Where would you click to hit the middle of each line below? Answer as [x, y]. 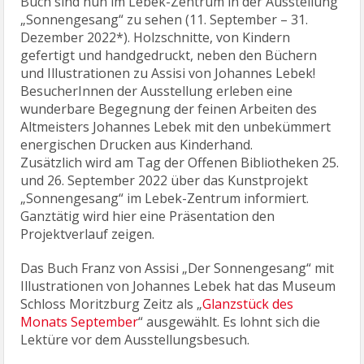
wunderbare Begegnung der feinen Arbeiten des [169, 109]
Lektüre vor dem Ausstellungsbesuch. [135, 340]
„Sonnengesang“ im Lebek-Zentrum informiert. [165, 199]
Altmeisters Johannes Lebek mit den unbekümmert [176, 127]
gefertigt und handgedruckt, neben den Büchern [169, 56]
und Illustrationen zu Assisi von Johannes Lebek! [168, 74]
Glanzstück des [248, 304]
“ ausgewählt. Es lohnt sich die [230, 322]
